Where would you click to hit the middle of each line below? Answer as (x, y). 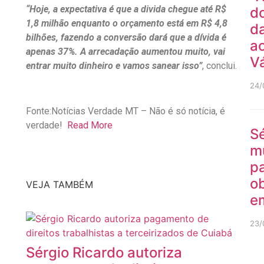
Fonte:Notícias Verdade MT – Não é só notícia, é (125, 111)
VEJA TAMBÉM (59, 184)
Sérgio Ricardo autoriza (104, 252)
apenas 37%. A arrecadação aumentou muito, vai (125, 52)
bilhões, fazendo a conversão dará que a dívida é (126, 38)
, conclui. (219, 66)
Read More (90, 126)
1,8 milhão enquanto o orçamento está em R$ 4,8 (126, 24)
